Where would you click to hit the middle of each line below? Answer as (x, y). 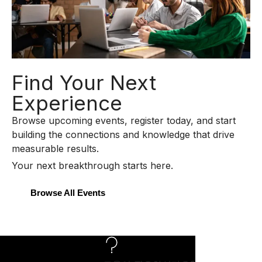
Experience (67, 103)
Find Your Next (84, 83)
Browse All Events (68, 193)
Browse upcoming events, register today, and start (124, 121)
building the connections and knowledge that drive (123, 135)
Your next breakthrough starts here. (92, 166)
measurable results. (55, 149)
